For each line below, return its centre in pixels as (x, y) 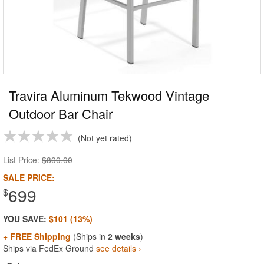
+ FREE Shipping (37, 236)
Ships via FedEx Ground (49, 248)
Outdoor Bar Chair (61, 113)
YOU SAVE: (26, 219)
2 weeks (124, 236)
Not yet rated (105, 138)
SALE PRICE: (29, 177)
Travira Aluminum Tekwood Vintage (109, 95)
